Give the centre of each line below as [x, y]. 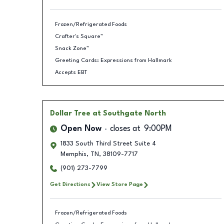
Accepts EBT [71, 72]
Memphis [73, 154]
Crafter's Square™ [79, 36]
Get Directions [70, 184]
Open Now [81, 129]
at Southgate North [129, 113]
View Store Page [119, 184]
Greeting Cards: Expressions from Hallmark [113, 60]
